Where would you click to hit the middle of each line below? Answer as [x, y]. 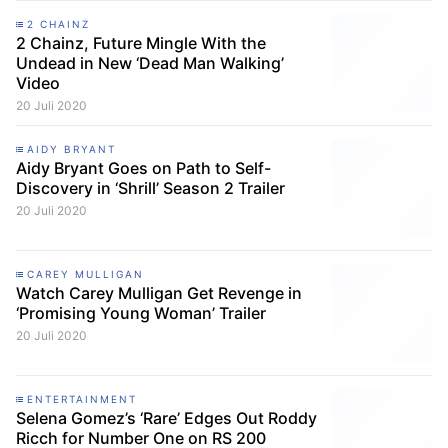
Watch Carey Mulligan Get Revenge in [159, 292]
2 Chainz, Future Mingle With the [141, 42]
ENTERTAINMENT [82, 398]
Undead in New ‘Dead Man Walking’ [150, 62]
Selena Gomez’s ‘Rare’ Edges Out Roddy [166, 417]
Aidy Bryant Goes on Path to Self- [143, 167]
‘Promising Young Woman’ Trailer [141, 312]
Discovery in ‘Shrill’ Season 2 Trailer [150, 187]
